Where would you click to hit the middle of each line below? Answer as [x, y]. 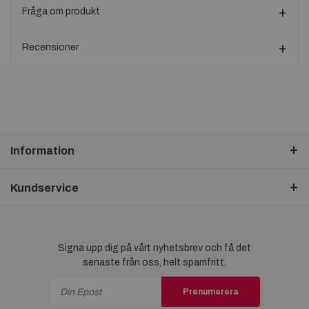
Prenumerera [210, 291]
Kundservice [44, 188]
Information [42, 151]
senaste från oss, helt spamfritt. [154, 263]
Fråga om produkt [61, 11]
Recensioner [50, 47]
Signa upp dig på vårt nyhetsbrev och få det [154, 248]
